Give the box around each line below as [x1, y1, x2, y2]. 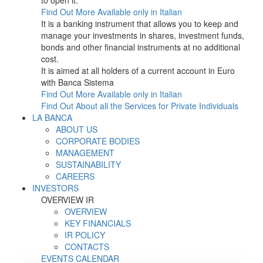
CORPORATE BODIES [56, 135, 140, 147]
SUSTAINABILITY [56, 159, 121, 170]
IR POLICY [65, 229, 105, 241]
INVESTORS [32, 182, 79, 194]
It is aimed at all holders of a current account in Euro [41, 65, 235, 76]
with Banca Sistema [41, 76, 114, 88]
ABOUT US [56, 123, 97, 135]
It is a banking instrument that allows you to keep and [41, 18, 238, 29]
